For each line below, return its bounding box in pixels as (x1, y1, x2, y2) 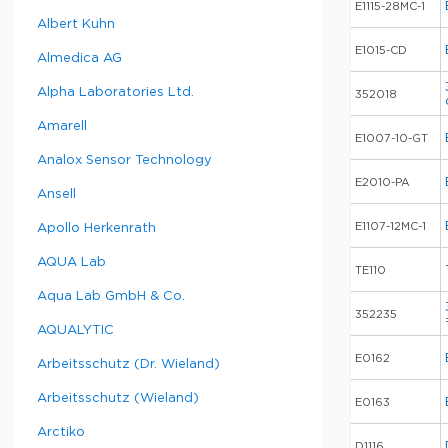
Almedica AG (37, 53, 122, 64)
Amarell (37, 121, 87, 132)
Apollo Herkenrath (37, 223, 156, 234)
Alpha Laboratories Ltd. (37, 87, 194, 98)
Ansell (37, 189, 76, 200)
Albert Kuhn (37, 19, 115, 30)
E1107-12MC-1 (355, 222, 426, 232)
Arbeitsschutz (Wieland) (37, 393, 199, 404)
